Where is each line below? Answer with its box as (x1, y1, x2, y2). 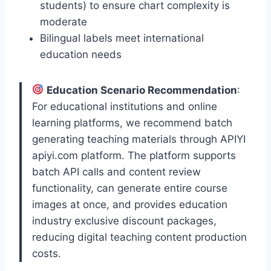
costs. (32, 247, 61, 260)
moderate (40, 15, 87, 28)
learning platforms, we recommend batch (32, 116, 232, 129)
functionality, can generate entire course (32, 181, 227, 194)
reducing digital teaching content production (32, 230, 247, 243)
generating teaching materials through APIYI (32, 132, 246, 145)
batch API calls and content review (32, 165, 201, 178)
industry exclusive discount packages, (32, 214, 217, 227)
